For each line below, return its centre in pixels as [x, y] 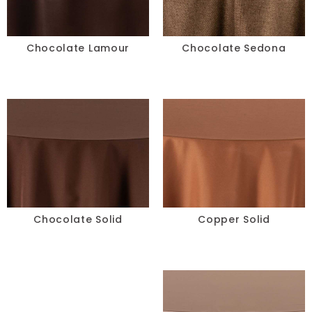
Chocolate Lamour [78, 48]
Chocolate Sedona [234, 48]
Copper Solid [234, 220]
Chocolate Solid [78, 220]
